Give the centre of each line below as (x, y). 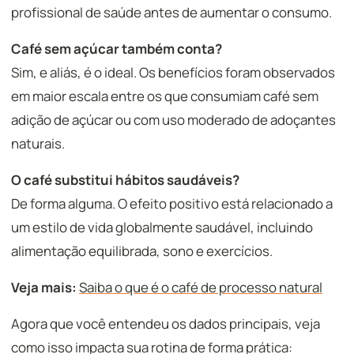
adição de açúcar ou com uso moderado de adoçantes (173, 120)
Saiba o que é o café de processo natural (201, 287)
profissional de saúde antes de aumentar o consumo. (171, 12)
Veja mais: (44, 287)
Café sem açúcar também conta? (117, 49)
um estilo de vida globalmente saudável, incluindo (162, 227)
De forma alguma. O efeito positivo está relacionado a (172, 203)
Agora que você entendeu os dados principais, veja (166, 324)
